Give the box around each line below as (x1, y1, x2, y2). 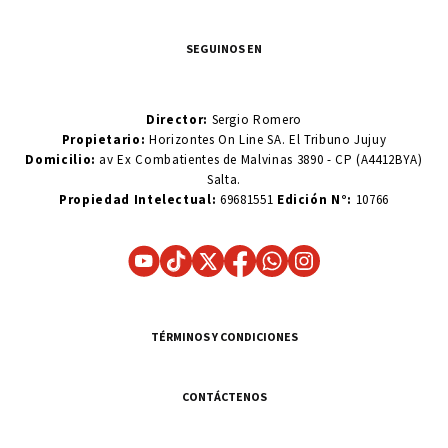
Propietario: (61, 131, 150, 149)
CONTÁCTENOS (181, 389, 267, 405)
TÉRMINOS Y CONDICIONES (150, 329, 298, 345)
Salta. (207, 171, 241, 189)
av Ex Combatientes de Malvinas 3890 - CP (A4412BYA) (95, 151, 423, 169)
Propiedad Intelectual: (59, 191, 217, 209)
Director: (146, 111, 208, 129)
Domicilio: (25, 151, 96, 169)
